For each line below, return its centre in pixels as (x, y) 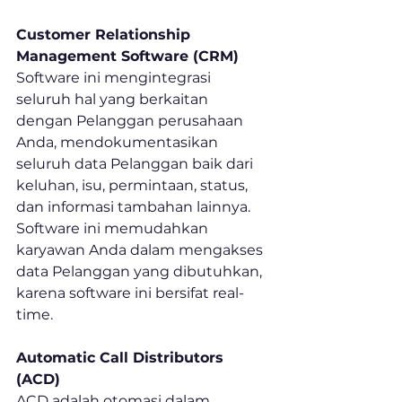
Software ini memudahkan (114, 229)
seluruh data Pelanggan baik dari (136, 164)
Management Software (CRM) (127, 57)
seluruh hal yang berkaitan (114, 100)
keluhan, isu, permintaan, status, (134, 186)
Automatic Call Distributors (122, 358)
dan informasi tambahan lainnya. (135, 207)
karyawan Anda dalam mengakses (141, 250)
